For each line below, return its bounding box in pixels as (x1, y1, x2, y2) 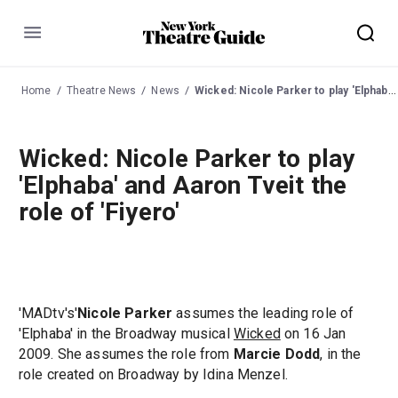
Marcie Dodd (233, 346, 321, 363)
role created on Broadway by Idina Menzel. (18, 366, 288, 384)
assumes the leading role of (172, 305, 354, 322)
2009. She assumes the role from (18, 346, 234, 363)
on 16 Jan (280, 325, 346, 343)
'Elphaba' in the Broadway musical (18, 325, 234, 343)
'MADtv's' (18, 305, 78, 322)
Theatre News (66, 84, 137, 97)
